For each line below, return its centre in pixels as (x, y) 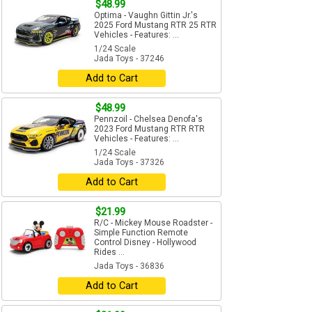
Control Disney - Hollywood (145, 243)
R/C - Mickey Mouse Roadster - (153, 223)
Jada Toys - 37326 (129, 163)
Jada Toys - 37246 (129, 59)
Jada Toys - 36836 (129, 266)
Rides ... (109, 252)
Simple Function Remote (141, 233)
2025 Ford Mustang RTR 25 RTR (155, 25)
